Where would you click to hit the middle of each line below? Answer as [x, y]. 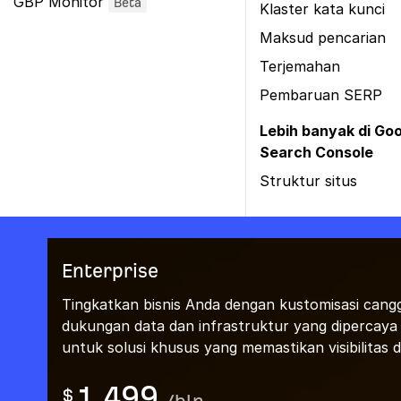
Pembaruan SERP [321, 95]
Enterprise [110, 271]
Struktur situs [308, 181]
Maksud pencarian [323, 38]
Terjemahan [300, 66]
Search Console [316, 152]
